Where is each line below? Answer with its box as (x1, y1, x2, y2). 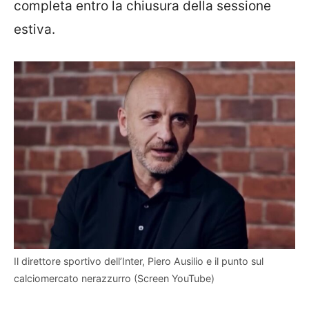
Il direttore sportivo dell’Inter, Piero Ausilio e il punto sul (14, 255, 263, 267)
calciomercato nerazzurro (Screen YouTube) (14, 272, 215, 284)
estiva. (14, 21, 55, 37)
